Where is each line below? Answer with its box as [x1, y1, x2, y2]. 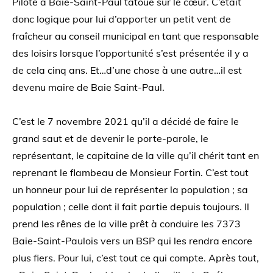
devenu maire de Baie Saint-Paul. [12, 81, 165, 93]
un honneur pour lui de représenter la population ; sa [12, 183, 248, 196]
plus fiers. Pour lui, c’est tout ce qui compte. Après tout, [12, 252, 259, 264]
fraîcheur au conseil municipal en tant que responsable [12, 30, 259, 42]
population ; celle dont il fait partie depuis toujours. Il [12, 200, 249, 213]
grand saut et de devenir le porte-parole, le [12, 132, 208, 144]
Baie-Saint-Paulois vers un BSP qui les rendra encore [12, 235, 252, 247]
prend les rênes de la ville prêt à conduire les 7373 [12, 218, 241, 230]
